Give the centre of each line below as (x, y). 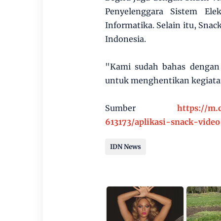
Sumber (141, 108)
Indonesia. (125, 39)
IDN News (125, 147)
